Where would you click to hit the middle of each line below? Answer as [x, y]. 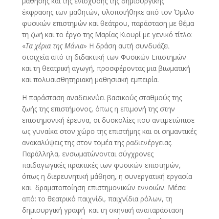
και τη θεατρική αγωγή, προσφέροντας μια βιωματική [106, 68]
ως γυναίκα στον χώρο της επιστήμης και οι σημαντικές [109, 131]
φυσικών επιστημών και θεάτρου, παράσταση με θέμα [108, 23]
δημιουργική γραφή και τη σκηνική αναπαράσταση [102, 210]
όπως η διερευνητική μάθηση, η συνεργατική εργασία [107, 176]
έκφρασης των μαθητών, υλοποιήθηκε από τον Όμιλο [108, 12]
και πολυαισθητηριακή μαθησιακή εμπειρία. [90, 79]
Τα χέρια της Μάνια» [56, 45]
